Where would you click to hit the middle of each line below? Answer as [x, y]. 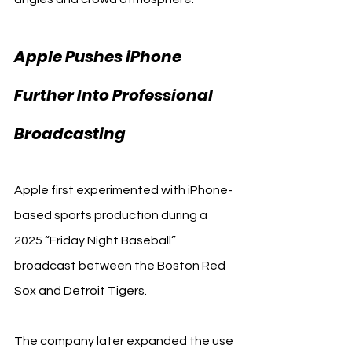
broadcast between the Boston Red [121, 265]
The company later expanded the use [125, 341]
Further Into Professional [115, 95]
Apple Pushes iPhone [99, 56]
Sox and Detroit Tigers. [81, 290]
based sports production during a [112, 215]
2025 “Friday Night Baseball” [96, 240]
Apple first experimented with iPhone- [123, 190]
